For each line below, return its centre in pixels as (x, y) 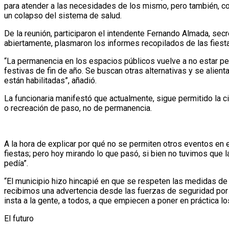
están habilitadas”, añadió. (50, 80)
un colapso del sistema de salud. (63, 15)
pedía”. (16, 163)
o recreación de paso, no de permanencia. (78, 108)
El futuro (19, 218)
